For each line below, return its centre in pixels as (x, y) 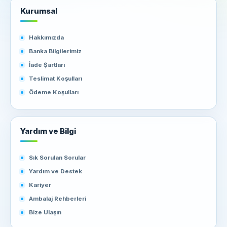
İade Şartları (47, 65)
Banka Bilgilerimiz (55, 51)
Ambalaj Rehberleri (58, 199)
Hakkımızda (46, 37)
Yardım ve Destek (55, 171)
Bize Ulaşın (45, 212)
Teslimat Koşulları (55, 79)
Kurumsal (39, 11)
